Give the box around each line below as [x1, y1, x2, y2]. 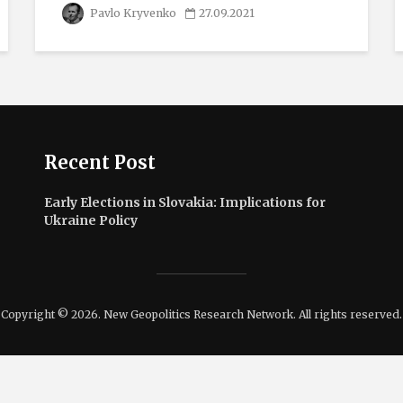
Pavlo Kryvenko [87, 6, 176, 20]
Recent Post [44, 151, 156, 174]
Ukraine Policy [44, 212, 138, 228]
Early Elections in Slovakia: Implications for [44, 194, 326, 210]
